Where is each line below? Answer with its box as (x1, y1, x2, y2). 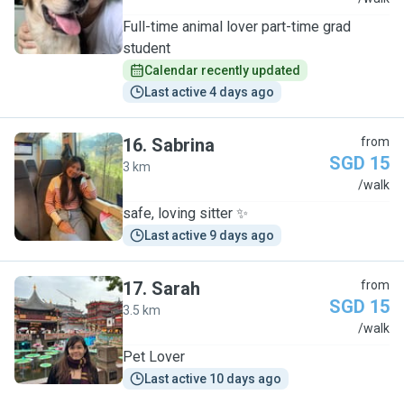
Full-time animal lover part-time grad (123, 18, 351, 35)
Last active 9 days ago (144, 228, 274, 243)
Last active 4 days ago (144, 85, 274, 99)
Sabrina (151, 134, 215, 156)
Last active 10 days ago (144, 372, 281, 386)
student (123, 40, 170, 57)
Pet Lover (123, 348, 185, 365)
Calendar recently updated (144, 63, 300, 78)
